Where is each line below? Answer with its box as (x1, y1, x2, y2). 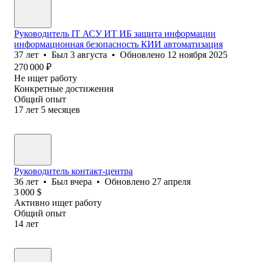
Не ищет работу (14, 73, 77, 83)
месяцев (48, 104, 80, 115)
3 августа (70, 49, 107, 60)
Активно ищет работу (14, 197, 102, 208)
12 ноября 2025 (167, 49, 227, 60)
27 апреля (152, 176, 191, 187)
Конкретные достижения (14, 83, 113, 94)
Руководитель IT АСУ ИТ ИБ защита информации (14, 28, 216, 39)
